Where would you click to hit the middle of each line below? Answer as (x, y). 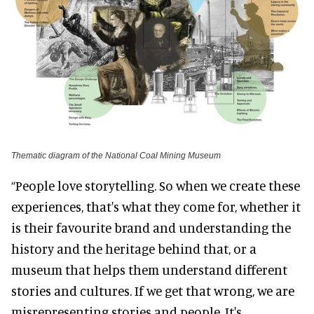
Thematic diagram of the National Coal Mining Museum (116, 156)
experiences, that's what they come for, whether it (156, 207)
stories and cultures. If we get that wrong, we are (153, 291)
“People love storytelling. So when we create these (156, 186)
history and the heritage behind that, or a (134, 249)
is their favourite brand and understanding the (151, 228)
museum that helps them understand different (149, 270)
